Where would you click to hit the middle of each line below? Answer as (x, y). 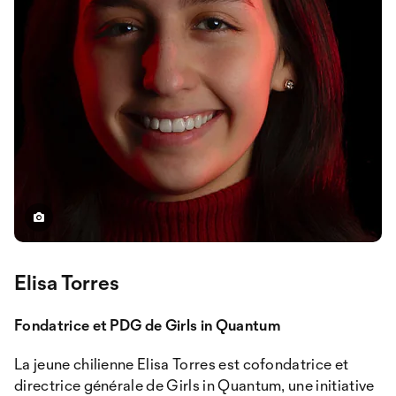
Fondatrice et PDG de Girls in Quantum (147, 325)
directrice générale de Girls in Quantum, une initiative (194, 385)
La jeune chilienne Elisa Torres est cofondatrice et (182, 364)
